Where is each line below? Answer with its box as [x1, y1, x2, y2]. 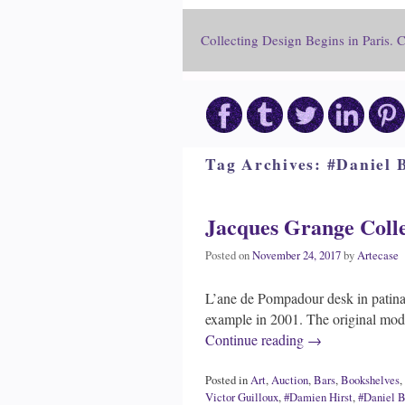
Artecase [357, 247, 399, 263]
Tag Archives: [205, 152, 327, 176]
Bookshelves [341, 372, 400, 388]
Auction [271, 372, 308, 388]
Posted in [205, 372, 248, 388]
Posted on [205, 247, 252, 263]
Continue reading [205, 329, 307, 349]
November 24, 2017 [252, 247, 341, 263]
